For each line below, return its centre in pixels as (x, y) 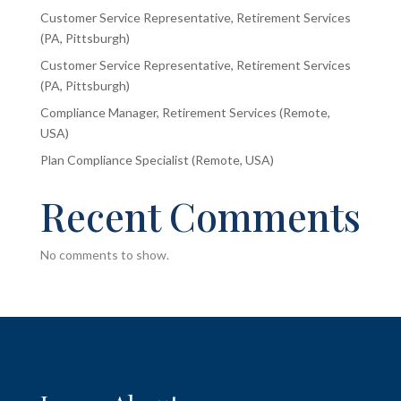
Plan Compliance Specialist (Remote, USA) (157, 160)
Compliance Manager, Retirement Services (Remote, (185, 112)
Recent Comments (200, 216)
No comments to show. (104, 255)
